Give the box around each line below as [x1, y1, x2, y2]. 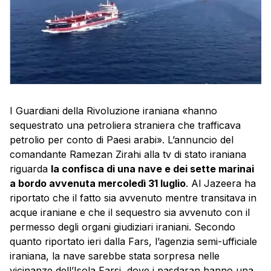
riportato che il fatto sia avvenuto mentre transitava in [10, 192, 256, 204]
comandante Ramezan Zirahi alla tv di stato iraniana [10, 148, 246, 161]
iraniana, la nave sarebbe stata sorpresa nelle [10, 250, 220, 263]
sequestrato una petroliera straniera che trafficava [10, 119, 241, 132]
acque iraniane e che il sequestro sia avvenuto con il [10, 206, 250, 219]
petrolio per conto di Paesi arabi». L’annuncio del [10, 134, 233, 146]
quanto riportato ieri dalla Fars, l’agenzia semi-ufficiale [10, 235, 257, 248]
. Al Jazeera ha [186, 177, 256, 190]
